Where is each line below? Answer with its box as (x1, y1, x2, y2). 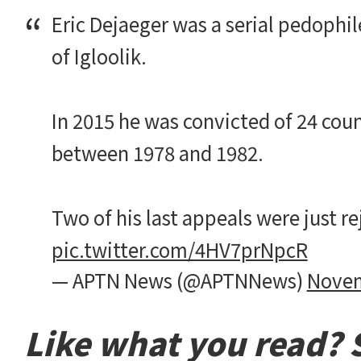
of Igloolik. (51, 42, 147, 70)
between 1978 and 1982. (51, 139, 263, 167)
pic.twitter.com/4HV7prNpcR (51, 235, 308, 263)
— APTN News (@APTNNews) (51, 266, 307, 294)
